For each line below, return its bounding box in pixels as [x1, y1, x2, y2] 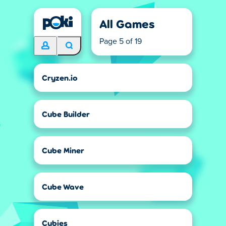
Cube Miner [42, 145, 84, 155]
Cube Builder [42, 109, 90, 119]
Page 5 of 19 [99, 37, 142, 45]
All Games [99, 16, 155, 31]
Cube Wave [42, 182, 84, 191]
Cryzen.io [42, 73, 78, 82]
